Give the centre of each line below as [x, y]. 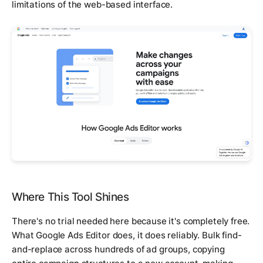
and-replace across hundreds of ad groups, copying [118, 249]
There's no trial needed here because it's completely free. [131, 221]
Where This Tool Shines [70, 197]
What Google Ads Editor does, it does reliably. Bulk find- [127, 235]
